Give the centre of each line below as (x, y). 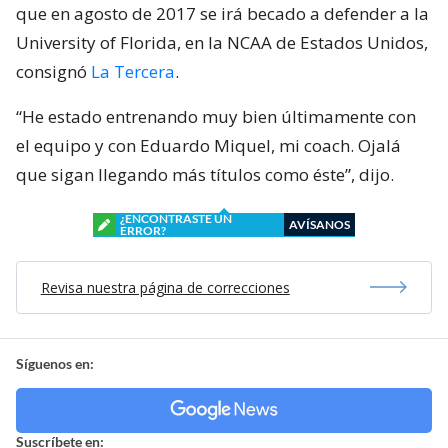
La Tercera (133, 71)
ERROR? (143, 230)
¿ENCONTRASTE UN (176, 218)
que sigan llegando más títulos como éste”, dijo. (205, 174)
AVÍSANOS (319, 224)
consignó (53, 71)
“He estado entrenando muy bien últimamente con (216, 116)
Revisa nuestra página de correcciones (165, 287)
